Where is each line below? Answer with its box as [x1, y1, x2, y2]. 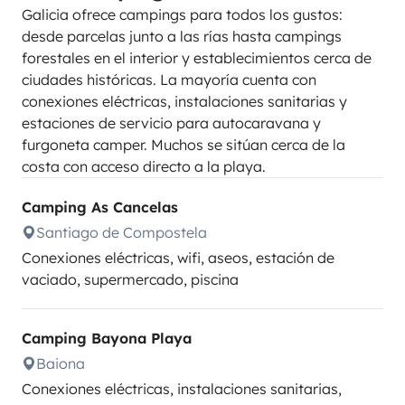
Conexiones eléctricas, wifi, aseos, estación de [22, 249, 334, 267]
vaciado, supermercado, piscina [22, 270, 239, 288]
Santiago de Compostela [36, 223, 207, 241]
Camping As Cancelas [22, 198, 178, 216]
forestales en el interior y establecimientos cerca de [22, 49, 372, 67]
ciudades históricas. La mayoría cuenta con [22, 71, 316, 89]
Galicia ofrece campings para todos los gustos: [22, 5, 343, 24]
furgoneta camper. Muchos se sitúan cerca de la [22, 136, 345, 154]
